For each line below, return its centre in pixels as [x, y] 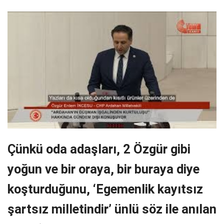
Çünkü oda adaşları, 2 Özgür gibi [99, 149]
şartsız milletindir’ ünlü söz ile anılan [112, 209]
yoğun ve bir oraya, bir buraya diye [103, 169]
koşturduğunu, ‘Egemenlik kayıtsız [105, 189]
